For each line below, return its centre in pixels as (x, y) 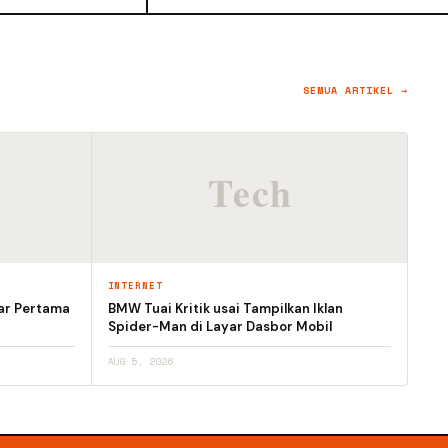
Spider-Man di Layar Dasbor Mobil (219, 327)
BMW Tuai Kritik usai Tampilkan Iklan (225, 309)
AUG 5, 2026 (140, 362)
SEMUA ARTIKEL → (355, 91)
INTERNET (135, 286)
